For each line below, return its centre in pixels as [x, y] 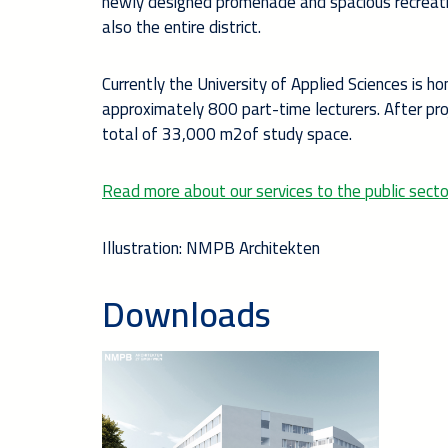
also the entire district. [181, 26]
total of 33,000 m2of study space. [227, 133]
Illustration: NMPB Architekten [211, 247]
